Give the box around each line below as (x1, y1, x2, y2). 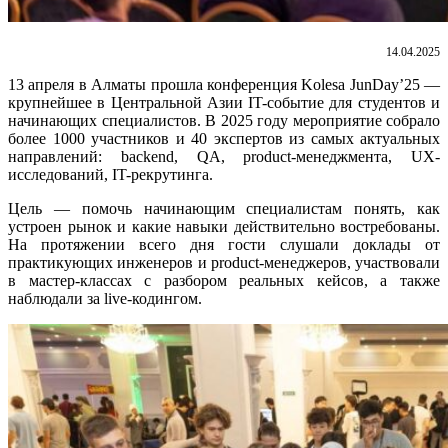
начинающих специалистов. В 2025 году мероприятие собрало (8, 111, 440, 129)
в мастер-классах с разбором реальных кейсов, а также (8, 271, 440, 289)
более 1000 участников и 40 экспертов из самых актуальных (8, 129, 440, 147)
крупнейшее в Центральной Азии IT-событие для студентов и (8, 93, 440, 111)
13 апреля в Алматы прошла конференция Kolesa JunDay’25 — (8, 75, 440, 93)
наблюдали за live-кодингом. (8, 289, 206, 307)
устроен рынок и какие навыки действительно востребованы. (8, 217, 440, 235)
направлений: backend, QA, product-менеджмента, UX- (8, 147, 440, 165)
